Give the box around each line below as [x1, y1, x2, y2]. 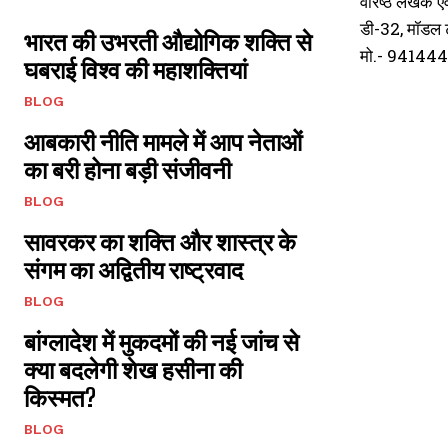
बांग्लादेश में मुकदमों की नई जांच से [24, 327, 299, 356]
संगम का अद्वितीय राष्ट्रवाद [24, 255, 243, 284]
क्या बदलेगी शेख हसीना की [24, 355, 242, 384]
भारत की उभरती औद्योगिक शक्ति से [24, 27, 312, 56]
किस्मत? [24, 383, 96, 412]
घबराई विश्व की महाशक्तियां [24, 55, 247, 84]
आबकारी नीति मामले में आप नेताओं [24, 127, 302, 156]
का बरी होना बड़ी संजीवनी [24, 155, 231, 184]
